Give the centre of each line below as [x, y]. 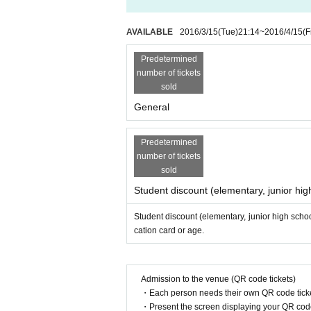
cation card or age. [169, 230]
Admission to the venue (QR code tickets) [218, 279]
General [152, 107]
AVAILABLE [150, 32]
